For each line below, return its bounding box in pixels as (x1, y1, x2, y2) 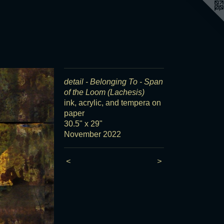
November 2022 (63, 130, 121, 138)
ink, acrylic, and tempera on (63, 98, 161, 107)
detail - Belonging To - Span (63, 77, 163, 86)
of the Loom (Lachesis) (63, 88, 144, 96)
